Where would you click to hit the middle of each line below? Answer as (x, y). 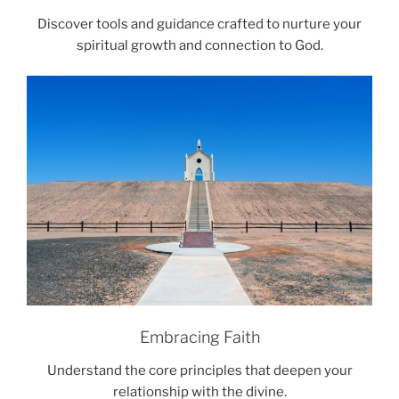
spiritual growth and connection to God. (199, 45)
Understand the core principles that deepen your (199, 371)
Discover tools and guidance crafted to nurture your (199, 24)
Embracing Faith (199, 337)
